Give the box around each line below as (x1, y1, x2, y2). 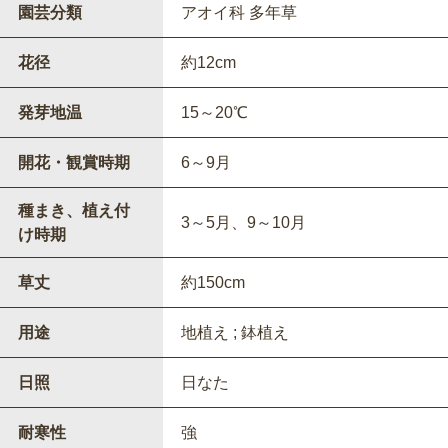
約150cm (180, 274, 245, 292)
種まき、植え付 (17, 202, 130, 220)
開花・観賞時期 (17, 154, 130, 172)
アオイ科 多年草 (180, 4, 297, 22)
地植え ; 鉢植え (180, 324, 289, 342)
